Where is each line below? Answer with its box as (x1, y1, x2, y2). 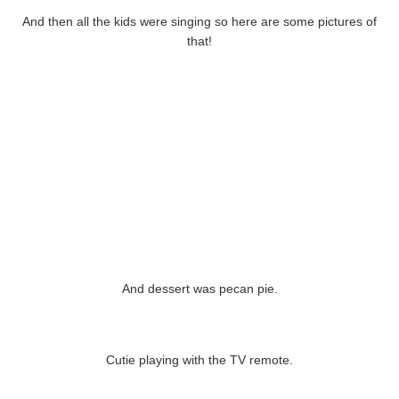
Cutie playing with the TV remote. (106, 353, 293, 368)
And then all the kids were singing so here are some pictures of (22, 14, 377, 29)
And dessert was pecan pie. (121, 281, 278, 297)
